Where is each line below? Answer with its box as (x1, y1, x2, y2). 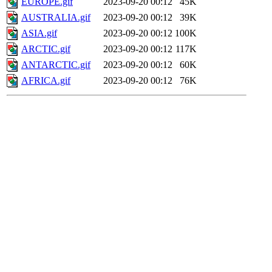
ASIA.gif (21, 28, 57, 39)
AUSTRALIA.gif (21, 12, 90, 23)
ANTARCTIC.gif (21, 59, 90, 70)
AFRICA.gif (21, 75, 70, 86)
